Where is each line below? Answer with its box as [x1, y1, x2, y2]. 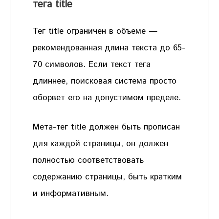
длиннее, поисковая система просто [33, 75, 177, 88]
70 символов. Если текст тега [33, 59, 151, 71]
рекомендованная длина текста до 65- [33, 42, 186, 54]
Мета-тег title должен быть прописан [33, 121, 180, 133]
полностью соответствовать [33, 154, 144, 166]
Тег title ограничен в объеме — [33, 25, 158, 38]
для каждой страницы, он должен [33, 137, 169, 150]
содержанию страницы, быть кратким [33, 171, 182, 183]
